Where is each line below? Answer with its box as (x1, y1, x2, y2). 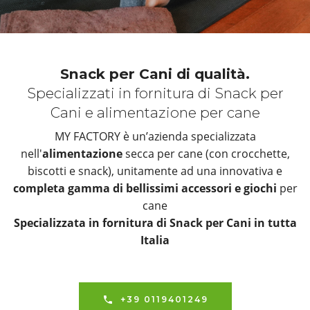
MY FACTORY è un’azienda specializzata (54, 129, 256, 145)
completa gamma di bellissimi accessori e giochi (12, 181, 277, 197)
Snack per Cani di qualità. (60, 65, 250, 83)
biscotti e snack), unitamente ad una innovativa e (28, 163, 282, 179)
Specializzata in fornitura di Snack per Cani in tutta (13, 215, 297, 231)
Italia (140, 232, 170, 248)
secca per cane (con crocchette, (122, 146, 290, 162)
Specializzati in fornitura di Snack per (26, 84, 284, 102)
